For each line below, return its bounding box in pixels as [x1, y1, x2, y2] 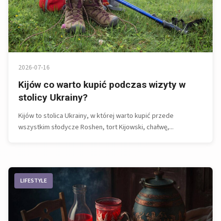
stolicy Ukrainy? [18, 91, 88, 103]
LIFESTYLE [20, 176, 47, 185]
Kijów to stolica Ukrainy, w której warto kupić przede [18, 110, 174, 121]
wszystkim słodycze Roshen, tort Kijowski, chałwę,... [18, 121, 174, 132]
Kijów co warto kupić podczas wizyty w [18, 78, 185, 90]
